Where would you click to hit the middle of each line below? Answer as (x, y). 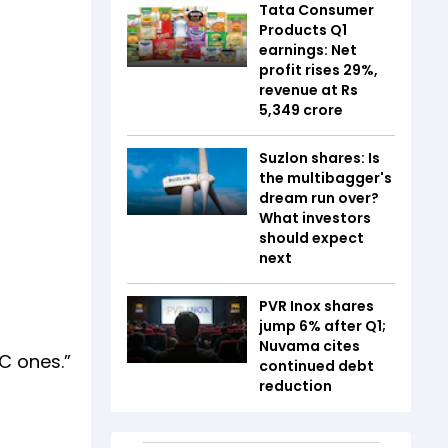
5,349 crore (302, 109)
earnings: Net (308, 49)
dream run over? (319, 197)
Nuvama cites (309, 345)
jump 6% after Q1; (322, 325)
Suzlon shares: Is (319, 157)
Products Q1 (303, 29)
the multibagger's (325, 177)
